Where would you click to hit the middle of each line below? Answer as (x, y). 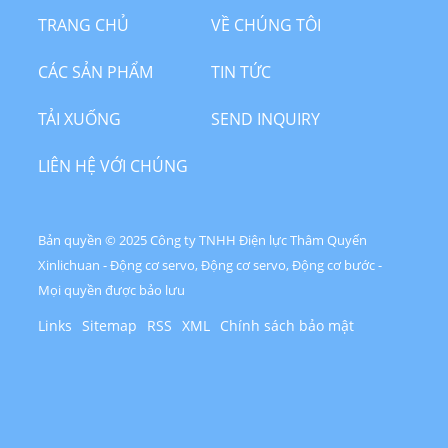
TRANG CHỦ (84, 25)
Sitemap (110, 326)
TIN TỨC (240, 72)
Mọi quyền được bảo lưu (112, 290)
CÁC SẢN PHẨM (96, 72)
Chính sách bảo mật (287, 326)
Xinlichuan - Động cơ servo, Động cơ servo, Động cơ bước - (210, 265)
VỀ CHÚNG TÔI (265, 25)
